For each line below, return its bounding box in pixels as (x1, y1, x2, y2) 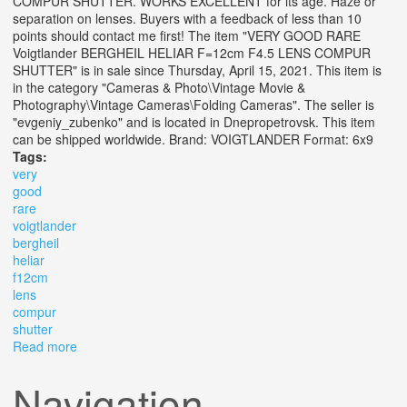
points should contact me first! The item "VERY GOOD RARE (13, 26, 361, 45)
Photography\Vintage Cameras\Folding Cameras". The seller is (13, 95, 374, 114)
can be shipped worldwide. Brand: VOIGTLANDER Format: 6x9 (13, 130, 384, 149)
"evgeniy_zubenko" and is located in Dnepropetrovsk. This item (13, 113, 375, 132)
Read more (13, 337, 77, 356)
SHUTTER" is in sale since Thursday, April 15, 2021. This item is (13, 61, 382, 80)
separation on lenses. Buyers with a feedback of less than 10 (13, 9, 362, 28)
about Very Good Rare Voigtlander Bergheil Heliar (77, 337, 362, 356)
